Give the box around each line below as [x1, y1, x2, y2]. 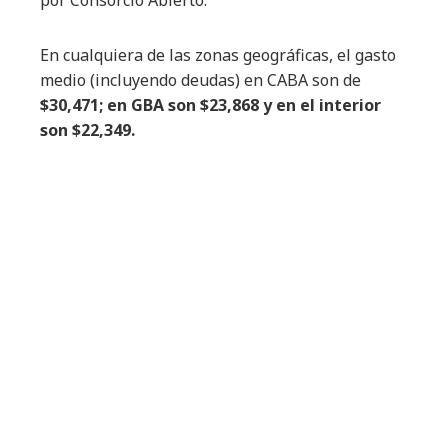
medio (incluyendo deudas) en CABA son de [40, 69, 361, 92]
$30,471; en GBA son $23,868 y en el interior [40, 94, 381, 117]
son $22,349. [40, 119, 135, 142]
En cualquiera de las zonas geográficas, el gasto [40, 44, 396, 67]
